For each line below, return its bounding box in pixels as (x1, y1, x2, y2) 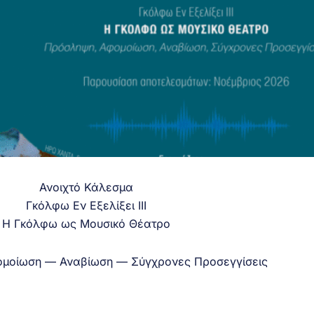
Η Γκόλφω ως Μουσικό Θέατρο (1, 216, 170, 231)
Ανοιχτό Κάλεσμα (39, 179, 133, 194)
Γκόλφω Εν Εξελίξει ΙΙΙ (25, 198, 146, 212)
